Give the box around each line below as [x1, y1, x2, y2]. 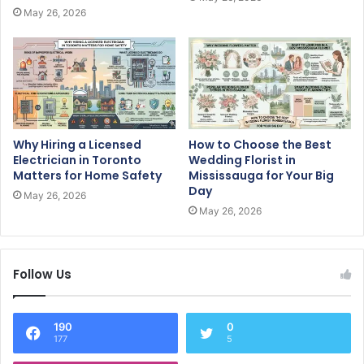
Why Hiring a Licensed [13, 136, 141, 154]
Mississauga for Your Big [188, 167, 334, 184]
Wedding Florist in [188, 152, 296, 169]
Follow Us [13, 266, 71, 284]
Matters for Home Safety [13, 167, 162, 184]
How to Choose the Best [188, 136, 331, 154]
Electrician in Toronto [13, 152, 141, 169]
